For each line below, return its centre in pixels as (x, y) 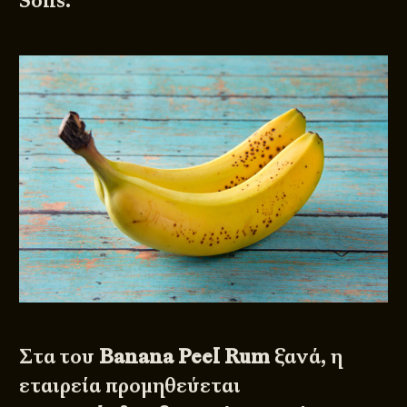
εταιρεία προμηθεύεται (130, 386)
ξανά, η (307, 357)
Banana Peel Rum (185, 357)
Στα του (60, 357)
